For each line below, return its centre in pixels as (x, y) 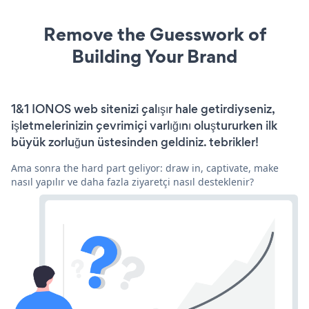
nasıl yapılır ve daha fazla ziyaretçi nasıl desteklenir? (132, 181)
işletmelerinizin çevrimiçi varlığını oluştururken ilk (144, 125)
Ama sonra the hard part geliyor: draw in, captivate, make (145, 168)
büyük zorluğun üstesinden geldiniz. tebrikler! (135, 142)
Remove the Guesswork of (154, 34)
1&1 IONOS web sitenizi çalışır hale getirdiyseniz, (143, 109)
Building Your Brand (154, 56)
